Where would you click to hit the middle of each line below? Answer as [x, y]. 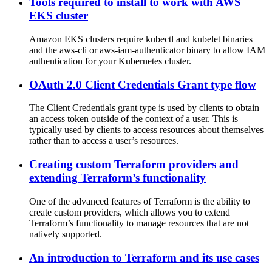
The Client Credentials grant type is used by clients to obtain [144, 108]
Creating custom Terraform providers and [134, 165]
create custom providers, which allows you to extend [130, 212]
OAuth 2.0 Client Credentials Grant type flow [143, 84]
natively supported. [66, 234]
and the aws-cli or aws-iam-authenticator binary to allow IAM [147, 50]
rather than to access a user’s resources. [104, 141]
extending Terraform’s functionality [117, 178]
